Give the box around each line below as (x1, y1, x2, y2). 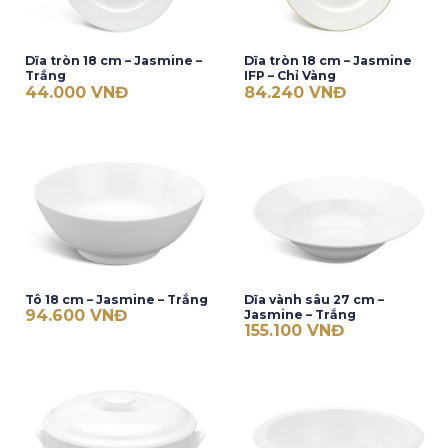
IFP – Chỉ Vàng (243, 68, 336, 84)
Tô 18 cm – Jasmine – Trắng (24, 291, 208, 307)
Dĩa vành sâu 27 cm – (243, 291, 384, 307)
